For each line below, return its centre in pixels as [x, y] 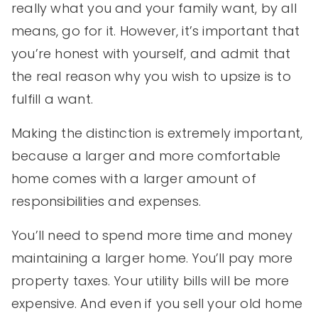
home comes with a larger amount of [134, 179]
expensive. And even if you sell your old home [157, 304]
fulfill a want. [54, 99]
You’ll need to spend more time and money [152, 236]
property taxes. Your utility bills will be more [150, 281]
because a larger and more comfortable [146, 156]
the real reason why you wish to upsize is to [151, 77]
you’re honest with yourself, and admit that [151, 54]
